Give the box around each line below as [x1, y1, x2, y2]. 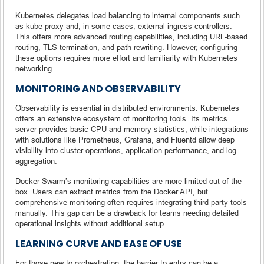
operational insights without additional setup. [15, 218, 166, 228]
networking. [15, 63, 54, 73]
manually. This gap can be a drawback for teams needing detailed [15, 207, 239, 217]
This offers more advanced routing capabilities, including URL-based [15, 31, 247, 41]
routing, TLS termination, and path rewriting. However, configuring [15, 42, 237, 52]
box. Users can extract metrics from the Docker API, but [15, 186, 208, 196]
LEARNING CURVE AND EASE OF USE [15, 236, 182, 250]
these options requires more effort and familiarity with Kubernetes [15, 52, 237, 62]
